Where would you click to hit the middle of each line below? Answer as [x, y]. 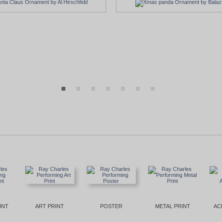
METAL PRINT [172, 206]
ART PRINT [50, 206]
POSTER [111, 206]
